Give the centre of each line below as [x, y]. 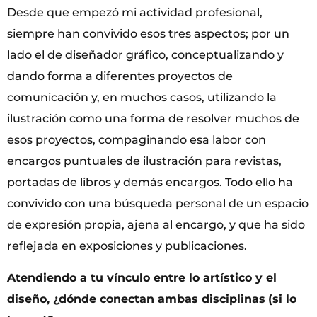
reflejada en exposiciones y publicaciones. [127, 246]
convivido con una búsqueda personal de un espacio [158, 204]
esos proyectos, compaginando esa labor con [137, 140]
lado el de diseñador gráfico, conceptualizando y [145, 55]
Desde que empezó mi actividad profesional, [135, 13]
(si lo [282, 299]
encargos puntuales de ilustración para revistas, [144, 161]
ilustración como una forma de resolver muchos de [153, 119]
